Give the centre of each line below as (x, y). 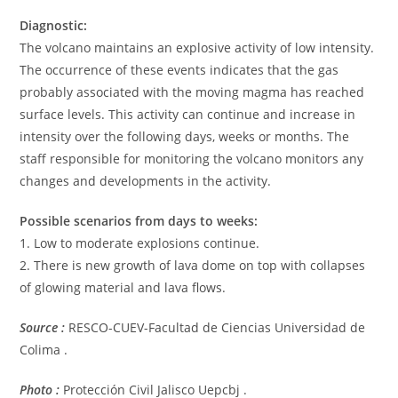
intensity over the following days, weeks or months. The (185, 136)
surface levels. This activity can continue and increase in (188, 114)
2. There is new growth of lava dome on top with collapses (193, 265)
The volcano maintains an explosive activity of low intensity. (197, 47)
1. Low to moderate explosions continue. (140, 243)
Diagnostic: (54, 25)
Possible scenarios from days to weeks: (139, 220)
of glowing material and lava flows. (123, 287)
